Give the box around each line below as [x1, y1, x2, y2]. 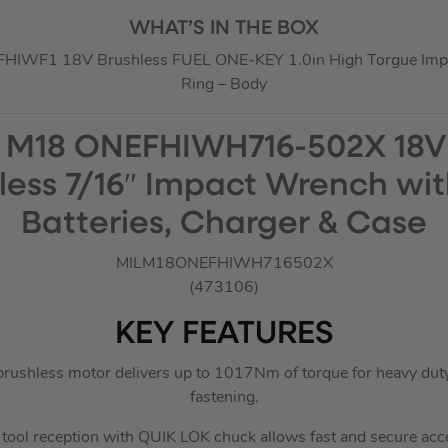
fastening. [189, 389, 259, 406]
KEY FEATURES [114, 318, 334, 351]
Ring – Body [181, 76, 267, 93]
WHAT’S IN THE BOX [129, 18, 319, 39]
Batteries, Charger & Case [21, 208, 427, 241]
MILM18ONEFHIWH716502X [115, 255, 333, 272]
